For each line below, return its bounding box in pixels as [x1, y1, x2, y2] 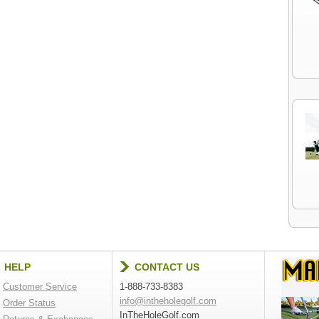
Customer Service [3, 281, 77, 292]
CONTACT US [135, 261, 199, 273]
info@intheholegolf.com [120, 296, 216, 306]
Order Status [3, 298, 56, 308]
